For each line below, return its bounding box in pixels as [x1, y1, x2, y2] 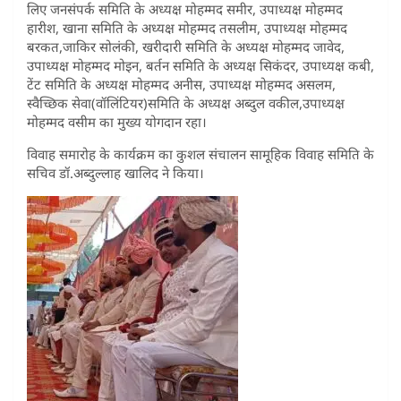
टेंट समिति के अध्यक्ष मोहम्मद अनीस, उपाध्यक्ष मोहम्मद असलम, [27, 74, 336, 93]
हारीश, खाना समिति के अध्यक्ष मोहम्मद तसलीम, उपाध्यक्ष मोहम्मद [27, 18, 347, 37]
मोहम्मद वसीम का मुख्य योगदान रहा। [27, 112, 207, 131]
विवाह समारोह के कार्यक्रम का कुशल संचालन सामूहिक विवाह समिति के [27, 144, 374, 163]
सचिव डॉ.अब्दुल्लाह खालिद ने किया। [27, 163, 204, 182]
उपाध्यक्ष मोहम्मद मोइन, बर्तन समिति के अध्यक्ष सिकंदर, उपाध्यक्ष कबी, [27, 55, 374, 74]
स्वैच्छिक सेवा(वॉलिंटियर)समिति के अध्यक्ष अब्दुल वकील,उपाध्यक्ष [27, 93, 345, 112]
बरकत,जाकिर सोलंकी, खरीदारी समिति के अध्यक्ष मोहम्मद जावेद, [27, 37, 345, 55]
